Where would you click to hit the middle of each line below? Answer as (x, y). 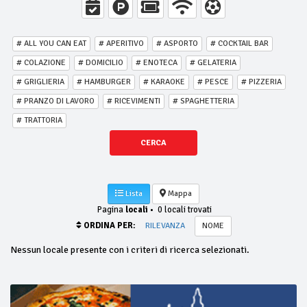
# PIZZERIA (261, 82)
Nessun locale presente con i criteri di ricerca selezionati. (130, 250)
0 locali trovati (183, 210)
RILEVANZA (165, 226)
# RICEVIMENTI (134, 101)
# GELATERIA (213, 63)
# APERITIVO (121, 44)
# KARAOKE (164, 82)
